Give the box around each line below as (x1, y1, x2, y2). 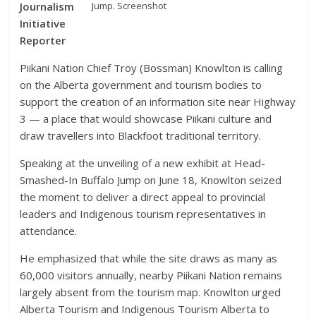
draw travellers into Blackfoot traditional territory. (20, 128, 262, 142)
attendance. (20, 224, 78, 238)
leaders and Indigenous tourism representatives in (20, 207, 267, 221)
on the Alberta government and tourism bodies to (20, 78, 262, 92)
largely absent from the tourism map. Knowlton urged (20, 285, 281, 299)
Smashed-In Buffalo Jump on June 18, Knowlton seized (20, 173, 282, 187)
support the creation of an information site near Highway (20, 95, 296, 109)
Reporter (20, 33, 66, 47)
